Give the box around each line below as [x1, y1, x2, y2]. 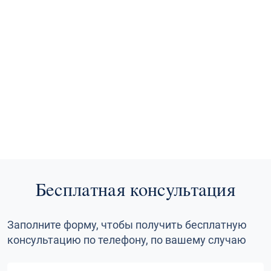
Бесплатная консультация [36, 178, 235, 200]
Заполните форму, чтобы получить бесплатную [7, 218, 247, 231]
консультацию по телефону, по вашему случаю [7, 233, 246, 246]
